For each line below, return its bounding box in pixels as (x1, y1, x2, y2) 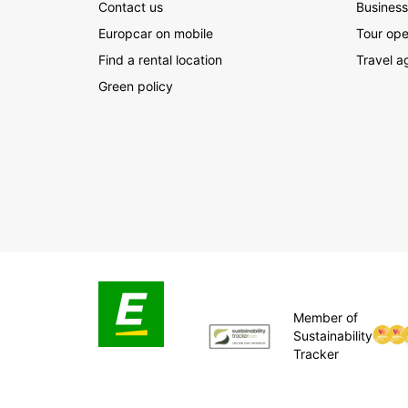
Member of (292, 310, 358, 326)
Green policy (98, 78, 173, 95)
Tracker (292, 346, 339, 362)
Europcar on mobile (98, 25, 213, 42)
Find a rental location (98, 52, 222, 68)
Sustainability (292, 328, 372, 344)
